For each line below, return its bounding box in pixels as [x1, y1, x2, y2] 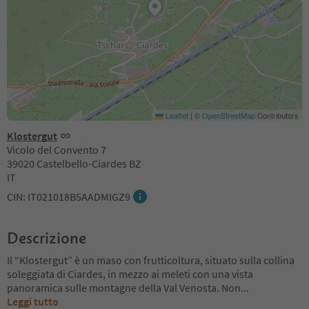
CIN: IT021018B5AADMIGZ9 [7, 189, 130, 203]
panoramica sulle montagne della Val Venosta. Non [7, 280, 241, 295]
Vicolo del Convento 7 [7, 142, 106, 157]
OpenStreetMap [202, 109, 255, 121]
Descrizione [7, 228, 86, 248]
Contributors [255, 109, 299, 121]
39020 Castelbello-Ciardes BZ [7, 156, 141, 170]
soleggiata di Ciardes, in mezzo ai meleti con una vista [7, 266, 253, 281]
